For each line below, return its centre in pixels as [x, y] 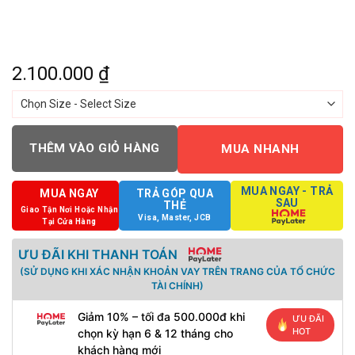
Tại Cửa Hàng [69, 221]
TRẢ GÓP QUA [175, 193]
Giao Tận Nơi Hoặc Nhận [69, 209]
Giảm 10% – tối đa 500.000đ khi [161, 316]
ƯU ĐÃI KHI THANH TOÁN [98, 254]
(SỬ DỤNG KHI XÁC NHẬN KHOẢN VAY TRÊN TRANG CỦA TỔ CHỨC [177, 271]
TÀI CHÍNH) [177, 285]
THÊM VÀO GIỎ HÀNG [95, 148]
